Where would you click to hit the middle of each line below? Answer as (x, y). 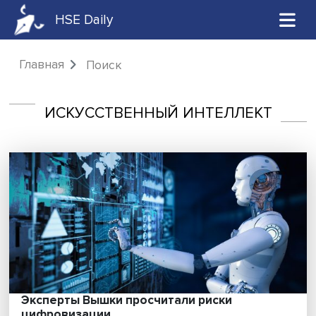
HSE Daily (97, 23)
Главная (48, 74)
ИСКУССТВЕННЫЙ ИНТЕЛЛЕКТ (182, 129)
